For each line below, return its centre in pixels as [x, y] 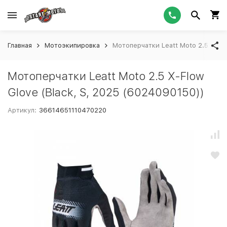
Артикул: [22, 110]
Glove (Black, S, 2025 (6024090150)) [106, 92]
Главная [20, 45]
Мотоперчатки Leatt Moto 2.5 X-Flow [106, 76]
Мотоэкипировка [72, 45]
